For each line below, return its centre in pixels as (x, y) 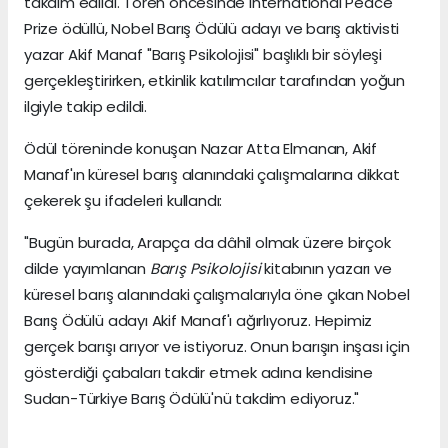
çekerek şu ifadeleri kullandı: (123, 200)
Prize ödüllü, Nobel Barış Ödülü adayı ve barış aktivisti (212, 28)
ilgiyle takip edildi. (85, 106)
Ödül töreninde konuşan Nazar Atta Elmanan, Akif (200, 148)
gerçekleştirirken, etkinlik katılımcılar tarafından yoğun (215, 80)
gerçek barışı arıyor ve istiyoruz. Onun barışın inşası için (217, 346)
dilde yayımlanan (87, 268)
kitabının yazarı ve (326, 268)
